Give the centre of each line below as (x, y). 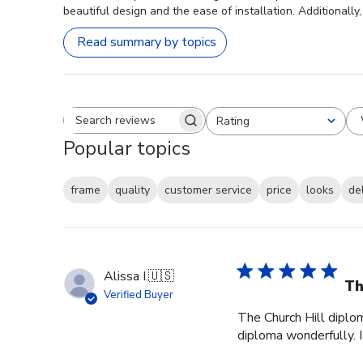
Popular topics (127, 148)
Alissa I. (126, 277)
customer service (208, 190)
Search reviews (176, 128)
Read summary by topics (147, 43)
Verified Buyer (139, 295)
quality (132, 190)
